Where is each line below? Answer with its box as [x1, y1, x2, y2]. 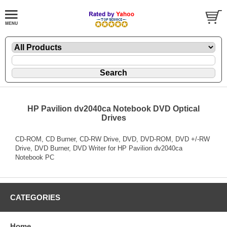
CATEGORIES [10, 193, 60, 202]
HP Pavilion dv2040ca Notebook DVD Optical [27, 104, 200, 113]
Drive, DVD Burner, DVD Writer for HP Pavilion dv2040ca [15, 144, 182, 152]
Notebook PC [15, 153, 54, 161]
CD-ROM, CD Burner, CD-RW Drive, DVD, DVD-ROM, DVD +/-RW [15, 135, 210, 143]
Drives [101, 113, 126, 122]
